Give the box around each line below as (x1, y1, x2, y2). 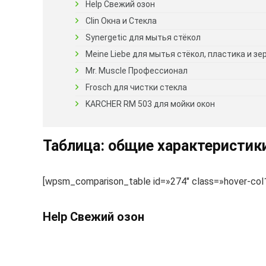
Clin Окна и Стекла (85, 16, 157, 26)
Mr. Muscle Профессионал (85, 66, 188, 75)
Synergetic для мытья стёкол (85, 33, 201, 42)
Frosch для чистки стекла (85, 83, 187, 92)
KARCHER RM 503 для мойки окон (85, 99, 215, 109)
